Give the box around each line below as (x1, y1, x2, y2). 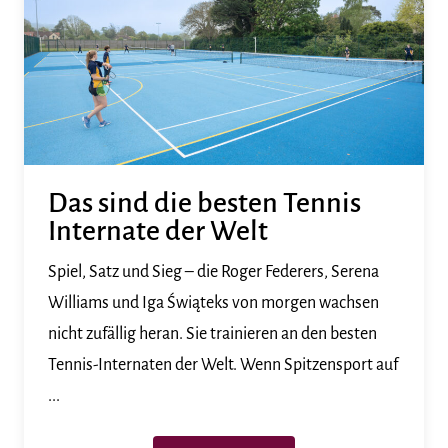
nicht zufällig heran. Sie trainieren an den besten (48, 324, 377, 343)
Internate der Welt (48, 215, 268, 246)
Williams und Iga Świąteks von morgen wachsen (48, 293, 379, 312)
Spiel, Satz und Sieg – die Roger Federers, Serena (48, 262, 379, 281)
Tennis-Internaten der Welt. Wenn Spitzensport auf (48, 355, 398, 374)
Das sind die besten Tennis (48, 187, 361, 218)
